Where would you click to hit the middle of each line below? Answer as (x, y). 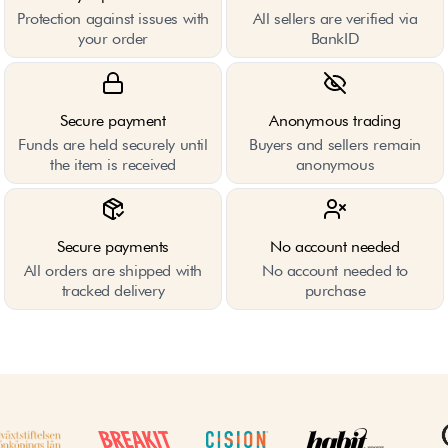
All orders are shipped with (113, 270)
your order (113, 38)
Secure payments (113, 246)
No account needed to (335, 270)
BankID (335, 38)
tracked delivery (113, 290)
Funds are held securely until (113, 144)
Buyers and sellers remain (334, 144)
